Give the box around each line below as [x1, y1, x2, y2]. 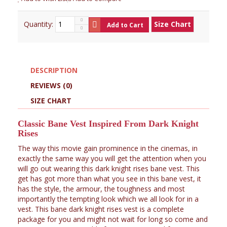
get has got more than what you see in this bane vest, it [18, 174, 201, 183]
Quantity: [24, 19, 53, 29]
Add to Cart [107, 21, 143, 30]
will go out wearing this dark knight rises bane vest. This [18, 164, 200, 173]
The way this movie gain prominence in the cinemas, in [18, 143, 198, 153]
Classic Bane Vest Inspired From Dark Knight [18, 119, 199, 129]
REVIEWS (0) [30, 81, 72, 90]
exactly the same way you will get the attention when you [18, 154, 206, 163]
